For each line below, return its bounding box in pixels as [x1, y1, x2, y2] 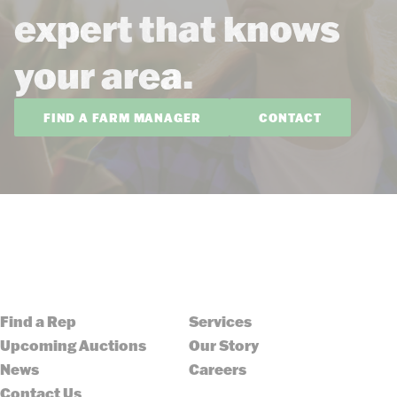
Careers [188, 360, 246, 379]
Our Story [188, 336, 259, 355]
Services [188, 312, 252, 331]
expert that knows [14, 4, 341, 51]
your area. [14, 51, 194, 97]
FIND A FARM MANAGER [43, 110, 201, 126]
